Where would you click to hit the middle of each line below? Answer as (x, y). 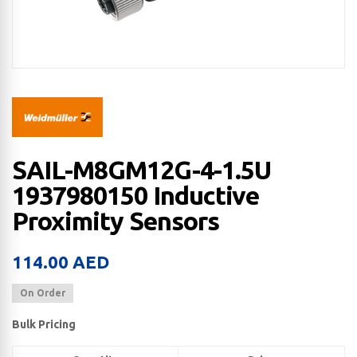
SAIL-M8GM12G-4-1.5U (141, 170)
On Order (43, 293)
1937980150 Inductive (135, 196)
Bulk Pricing (44, 325)
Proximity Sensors (116, 221)
